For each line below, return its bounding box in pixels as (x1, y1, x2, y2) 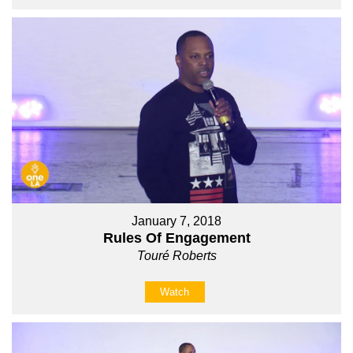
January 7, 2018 (132, 214, 221, 228)
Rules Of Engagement (102, 229, 251, 246)
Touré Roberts (136, 248, 217, 262)
